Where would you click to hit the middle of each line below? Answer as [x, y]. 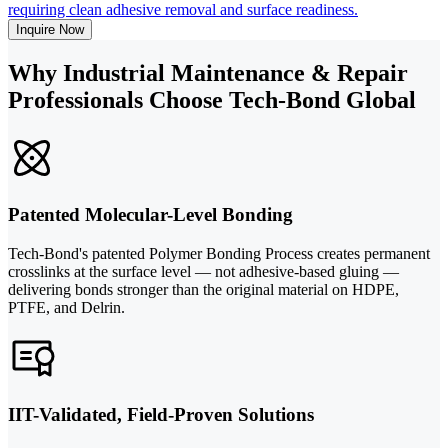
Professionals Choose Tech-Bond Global [212, 99]
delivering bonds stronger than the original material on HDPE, [203, 290]
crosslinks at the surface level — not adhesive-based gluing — [203, 272]
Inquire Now [50, 29]
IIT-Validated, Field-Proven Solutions [161, 414]
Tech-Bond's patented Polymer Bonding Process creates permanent [219, 254]
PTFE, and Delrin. [66, 308]
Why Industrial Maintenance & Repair [208, 72]
